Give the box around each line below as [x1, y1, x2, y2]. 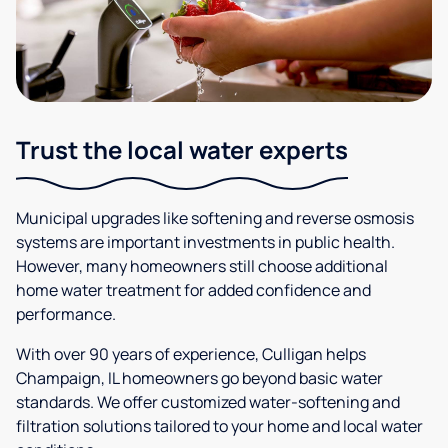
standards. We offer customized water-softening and [16, 391, 400, 414]
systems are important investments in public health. [16, 231, 395, 254]
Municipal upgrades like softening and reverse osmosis [16, 207, 414, 230]
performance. [16, 303, 116, 326]
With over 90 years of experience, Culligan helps [16, 343, 366, 366]
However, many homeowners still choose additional [16, 255, 388, 278]
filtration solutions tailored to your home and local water [16, 415, 423, 438]
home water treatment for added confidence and [16, 279, 371, 302]
